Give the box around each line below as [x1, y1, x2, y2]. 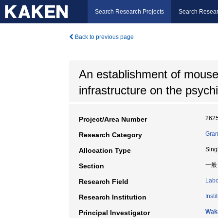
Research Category [79, 131, 142, 139]
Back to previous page [73, 34, 134, 40]
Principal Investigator [79, 209, 150, 217]
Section [79, 162, 104, 170]
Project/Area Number [79, 115, 147, 123]
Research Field [79, 178, 128, 185]
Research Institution [79, 193, 146, 201]
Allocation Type [79, 146, 131, 154]
